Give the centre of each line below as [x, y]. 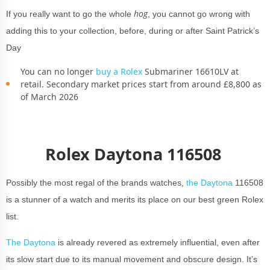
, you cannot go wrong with [199, 14]
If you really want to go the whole [70, 14]
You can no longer [58, 71]
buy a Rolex [119, 71]
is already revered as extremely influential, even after [158, 242]
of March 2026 [49, 96]
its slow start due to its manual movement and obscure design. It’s [132, 259]
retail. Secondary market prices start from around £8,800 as [141, 84]
